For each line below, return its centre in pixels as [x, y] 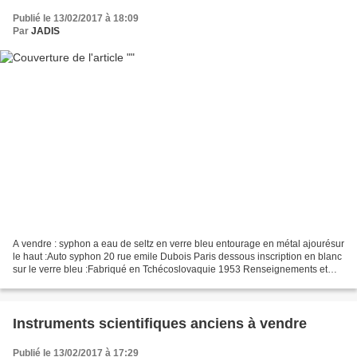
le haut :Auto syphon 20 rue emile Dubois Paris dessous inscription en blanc [177, 257]
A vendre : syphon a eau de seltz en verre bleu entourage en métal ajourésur [178, 244]
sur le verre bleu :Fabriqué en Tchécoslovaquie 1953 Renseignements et [170, 270]
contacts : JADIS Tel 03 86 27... [79, 282]
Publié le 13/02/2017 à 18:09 [76, 18]
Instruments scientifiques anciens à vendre [160, 324]
